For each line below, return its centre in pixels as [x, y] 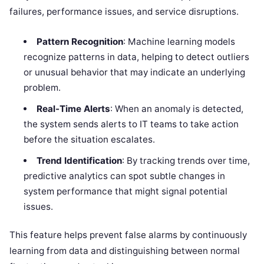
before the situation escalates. [90, 139]
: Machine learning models [179, 41]
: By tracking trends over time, [186, 160]
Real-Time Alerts [73, 108]
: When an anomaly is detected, [176, 108]
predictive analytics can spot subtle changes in [125, 176]
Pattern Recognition [80, 41]
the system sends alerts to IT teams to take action [131, 124]
